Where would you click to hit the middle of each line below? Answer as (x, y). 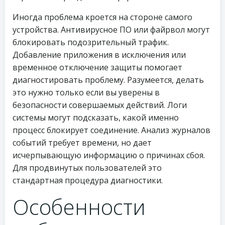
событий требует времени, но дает (82, 143)
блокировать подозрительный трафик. (91, 42)
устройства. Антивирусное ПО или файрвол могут (111, 30)
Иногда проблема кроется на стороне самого (102, 17)
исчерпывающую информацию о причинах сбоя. (109, 155)
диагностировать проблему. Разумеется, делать (108, 80)
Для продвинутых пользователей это (87, 168)
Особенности (79, 207)
